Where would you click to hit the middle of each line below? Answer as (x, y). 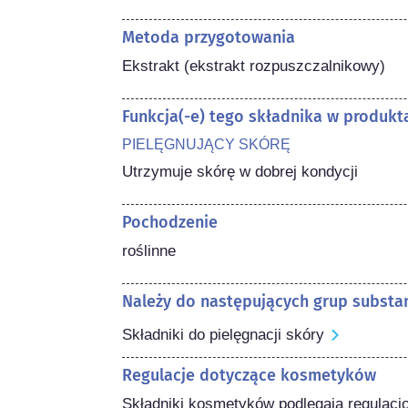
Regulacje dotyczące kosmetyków (250, 375)
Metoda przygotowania (209, 37)
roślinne (149, 250)
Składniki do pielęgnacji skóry (224, 334)
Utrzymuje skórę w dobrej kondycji (240, 171)
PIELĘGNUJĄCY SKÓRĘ (207, 144)
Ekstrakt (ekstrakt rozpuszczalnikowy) (254, 66)
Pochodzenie (170, 222)
